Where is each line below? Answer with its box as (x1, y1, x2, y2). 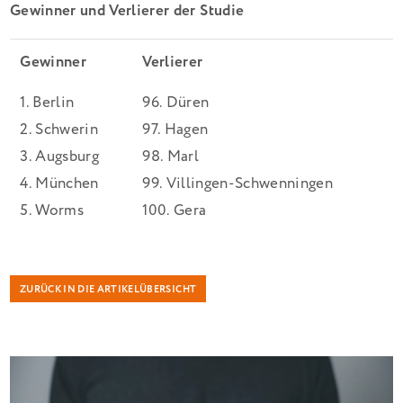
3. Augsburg (20, 146, 99, 168)
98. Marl (142, 146, 199, 168)
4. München (20, 173, 99, 195)
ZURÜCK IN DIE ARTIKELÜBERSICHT (20, 282, 197, 297)
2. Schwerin (20, 119, 98, 141)
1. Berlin (20, 92, 75, 114)
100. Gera (142, 200, 207, 222)
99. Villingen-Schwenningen (142, 173, 334, 195)
